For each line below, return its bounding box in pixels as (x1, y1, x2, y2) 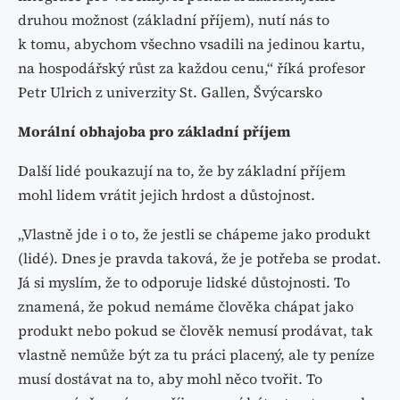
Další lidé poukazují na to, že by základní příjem (18, 160, 346, 180)
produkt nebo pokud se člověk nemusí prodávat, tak (18, 320, 373, 340)
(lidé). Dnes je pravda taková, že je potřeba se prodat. (18, 247, 381, 268)
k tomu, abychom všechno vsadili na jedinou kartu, (18, 33, 365, 54)
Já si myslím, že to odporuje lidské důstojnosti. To (18, 271, 350, 292)
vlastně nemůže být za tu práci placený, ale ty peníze (18, 344, 375, 364)
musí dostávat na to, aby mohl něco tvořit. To (18, 368, 322, 388)
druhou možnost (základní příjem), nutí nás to (18, 9, 329, 29)
